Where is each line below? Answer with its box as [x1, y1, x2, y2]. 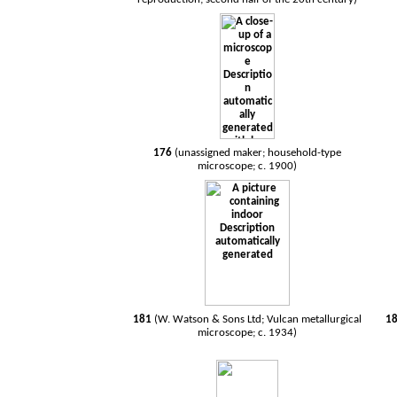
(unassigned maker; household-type [175, 147, 342, 159]
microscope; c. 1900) [198, 160, 298, 172]
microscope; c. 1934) [198, 327, 298, 339]
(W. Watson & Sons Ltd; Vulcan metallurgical [154, 314, 362, 325]
